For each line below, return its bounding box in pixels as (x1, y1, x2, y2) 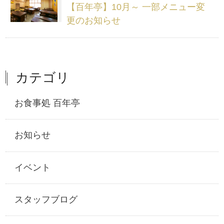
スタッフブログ (14, 194, 78, 205)
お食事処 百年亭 (14, 98, 80, 108)
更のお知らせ (66, 15, 120, 25)
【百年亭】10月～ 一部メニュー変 (66, 1, 205, 12)
